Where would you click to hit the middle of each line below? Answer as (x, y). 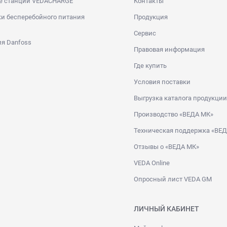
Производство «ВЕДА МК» (174, 114)
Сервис (145, 33)
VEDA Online (152, 163)
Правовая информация (169, 49)
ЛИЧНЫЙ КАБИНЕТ (166, 209)
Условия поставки (162, 82)
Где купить (150, 65)
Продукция (151, 17)
